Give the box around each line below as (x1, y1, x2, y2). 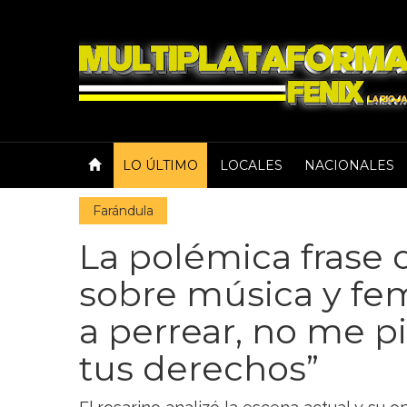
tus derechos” (79, 347, 319, 390)
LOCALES (220, 157, 283, 174)
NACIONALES (304, 157, 394, 174)
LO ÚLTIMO (123, 157, 198, 174)
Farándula (93, 203, 154, 219)
